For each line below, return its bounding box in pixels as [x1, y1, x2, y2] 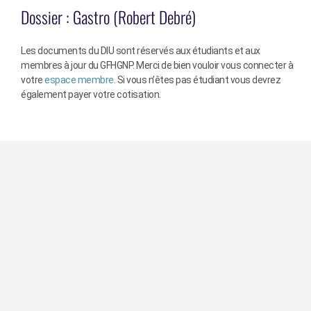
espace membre [44, 74, 114, 86]
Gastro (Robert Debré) [73, 5, 196, 30]
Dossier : [21, 5, 73, 30]
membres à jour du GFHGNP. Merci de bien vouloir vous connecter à [21, 60, 293, 72]
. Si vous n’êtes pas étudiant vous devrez [113, 74, 280, 86]
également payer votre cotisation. [21, 89, 161, 101]
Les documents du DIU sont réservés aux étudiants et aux [21, 45, 260, 57]
